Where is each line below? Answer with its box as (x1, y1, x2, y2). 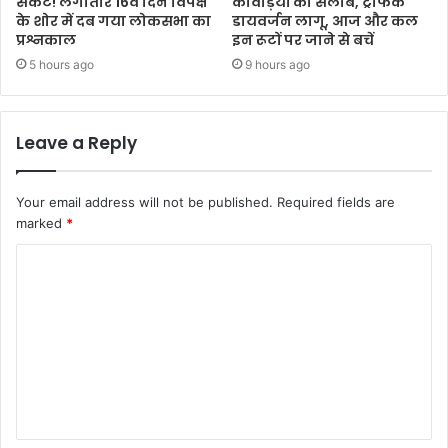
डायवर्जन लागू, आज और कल (232, 10, 418, 31)
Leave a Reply (16, 130, 137, 155)
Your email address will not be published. (16, 193, 273, 210)
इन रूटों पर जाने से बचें (232, 29, 374, 50)
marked (16, 214, 66, 231)
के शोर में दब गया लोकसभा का (16, 10, 211, 31)
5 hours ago (29, 56, 94, 72)
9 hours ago (245, 56, 310, 72)
